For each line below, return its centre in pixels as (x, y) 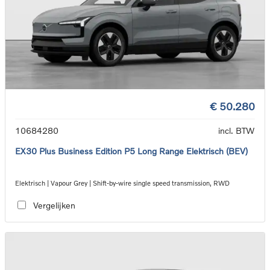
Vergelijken (54, 205)
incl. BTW (237, 131)
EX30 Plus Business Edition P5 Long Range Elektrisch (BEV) (131, 151)
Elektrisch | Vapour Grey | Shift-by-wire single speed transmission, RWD (122, 183)
